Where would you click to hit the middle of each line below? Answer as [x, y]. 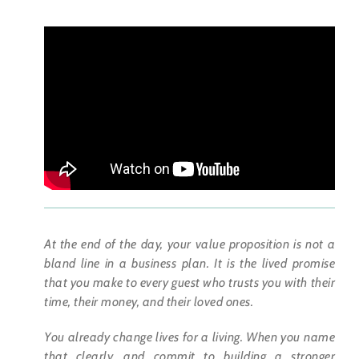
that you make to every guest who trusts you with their [190, 282]
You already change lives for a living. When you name [190, 337]
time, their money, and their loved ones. [149, 301]
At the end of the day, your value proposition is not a [190, 244]
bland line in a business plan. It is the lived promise [190, 263]
